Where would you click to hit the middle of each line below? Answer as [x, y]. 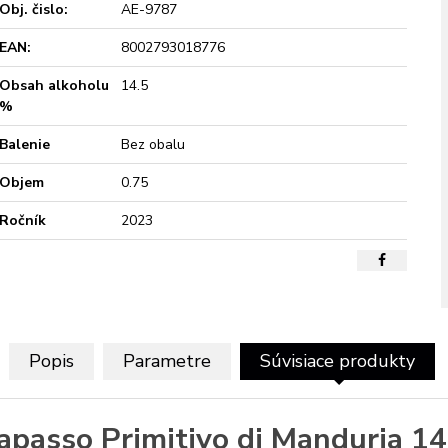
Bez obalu [153, 144]
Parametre [166, 361]
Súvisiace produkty [337, 361]
